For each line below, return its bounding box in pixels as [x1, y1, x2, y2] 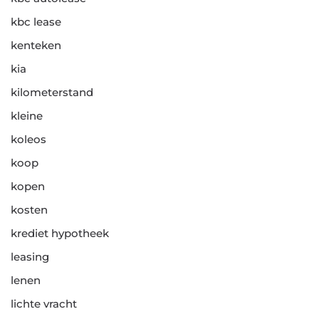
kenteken [11, 38, 61, 53]
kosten [11, 203, 48, 217]
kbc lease [11, 15, 61, 29]
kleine [11, 109, 43, 123]
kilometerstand [11, 85, 93, 100]
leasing [11, 250, 49, 264]
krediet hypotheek [11, 226, 109, 241]
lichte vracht [11, 297, 77, 311]
